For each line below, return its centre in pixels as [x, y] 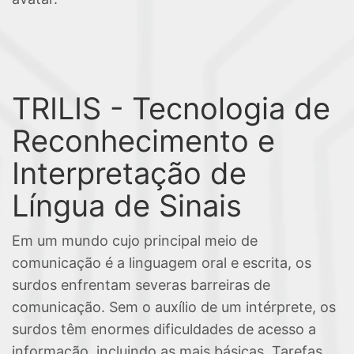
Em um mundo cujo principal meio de [135, 241]
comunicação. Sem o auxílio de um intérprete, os [174, 307]
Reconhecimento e [143, 141]
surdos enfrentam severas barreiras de [141, 285]
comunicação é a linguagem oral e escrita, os [162, 263]
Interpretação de [129, 173]
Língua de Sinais [127, 205]
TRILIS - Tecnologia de [171, 108]
